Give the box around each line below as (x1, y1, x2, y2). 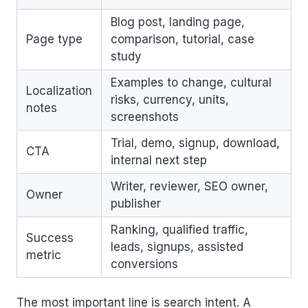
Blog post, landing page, (111, 14, 245, 29)
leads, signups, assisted (111, 239, 243, 254)
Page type (26, 32, 82, 46)
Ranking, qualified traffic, (111, 222, 248, 236)
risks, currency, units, (111, 92, 229, 107)
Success (26, 230, 74, 245)
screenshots (111, 109, 179, 124)
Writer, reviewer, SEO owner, (111, 179, 268, 193)
